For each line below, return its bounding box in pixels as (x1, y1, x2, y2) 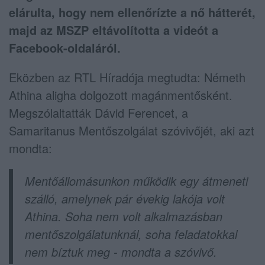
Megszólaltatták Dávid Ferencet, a (9, 104, 188, 121)
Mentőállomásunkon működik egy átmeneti (25, 172, 248, 189)
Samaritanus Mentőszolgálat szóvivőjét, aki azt (9, 121, 254, 139)
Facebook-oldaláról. (9, 38, 121, 56)
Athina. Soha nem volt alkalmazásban (25, 207, 222, 225)
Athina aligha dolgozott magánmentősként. (9, 86, 232, 104)
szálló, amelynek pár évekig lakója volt (25, 189, 225, 207)
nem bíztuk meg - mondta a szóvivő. (25, 243, 217, 260)
